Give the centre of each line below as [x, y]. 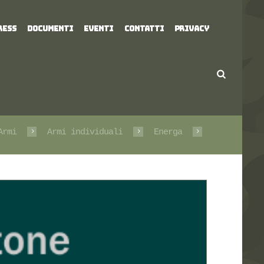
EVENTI [99, 29]
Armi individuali [85, 132]
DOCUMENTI [50, 29]
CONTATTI [144, 29]
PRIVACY [192, 29]
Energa [168, 132]
